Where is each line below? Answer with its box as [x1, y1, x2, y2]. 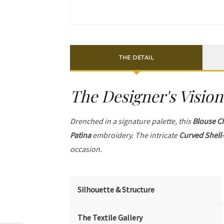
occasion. [70, 144, 102, 154]
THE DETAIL [119, 53, 154, 61]
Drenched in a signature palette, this [70, 116, 193, 126]
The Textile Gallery [77, 212, 143, 222]
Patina [70, 130, 91, 140]
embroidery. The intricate [91, 130, 179, 140]
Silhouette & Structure [77, 184, 155, 194]
